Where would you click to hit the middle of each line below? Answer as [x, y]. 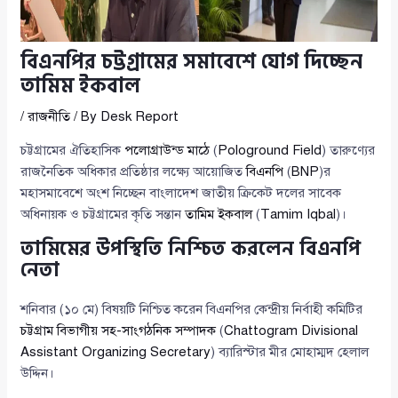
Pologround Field [270, 151]
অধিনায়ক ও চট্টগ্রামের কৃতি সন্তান [103, 215]
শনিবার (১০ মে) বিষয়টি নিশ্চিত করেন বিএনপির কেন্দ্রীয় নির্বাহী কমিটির [192, 310]
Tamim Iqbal [298, 215]
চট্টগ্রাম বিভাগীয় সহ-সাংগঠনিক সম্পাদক [119, 331]
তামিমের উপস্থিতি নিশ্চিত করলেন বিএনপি [191, 249]
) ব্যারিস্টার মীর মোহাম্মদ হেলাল [290, 352]
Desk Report [140, 117]
